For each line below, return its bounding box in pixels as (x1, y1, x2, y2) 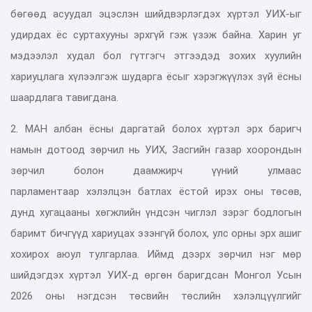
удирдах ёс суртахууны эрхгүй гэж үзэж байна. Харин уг (10, 28, 302, 41)
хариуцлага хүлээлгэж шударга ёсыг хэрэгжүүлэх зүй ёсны (10, 70, 302, 83)
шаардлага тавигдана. (10, 91, 118, 104)
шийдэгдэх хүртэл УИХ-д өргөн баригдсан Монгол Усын (10, 268, 302, 281)
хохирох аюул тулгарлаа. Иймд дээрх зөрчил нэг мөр (10, 247, 302, 260)
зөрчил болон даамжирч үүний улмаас (10, 164, 302, 177)
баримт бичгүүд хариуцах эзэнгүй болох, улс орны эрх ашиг (10, 226, 302, 240)
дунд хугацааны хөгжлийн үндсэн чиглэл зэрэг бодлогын (10, 205, 302, 219)
